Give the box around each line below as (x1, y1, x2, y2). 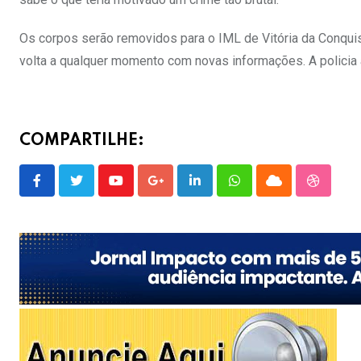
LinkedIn (193, 182, 243, 198)
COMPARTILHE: (19, 133, 144, 150)
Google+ (154, 182, 202, 198)
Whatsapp (233, 182, 290, 198)
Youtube (114, 182, 160, 198)
